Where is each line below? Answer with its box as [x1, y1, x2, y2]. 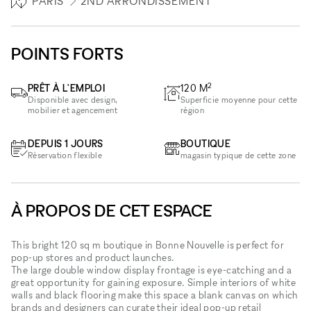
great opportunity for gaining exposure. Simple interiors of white [11, 276, 296, 288]
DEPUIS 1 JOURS [28, 137, 103, 149]
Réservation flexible [28, 149, 103, 160]
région [180, 104, 205, 115]
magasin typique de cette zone [180, 149, 296, 160]
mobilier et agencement [28, 104, 117, 115]
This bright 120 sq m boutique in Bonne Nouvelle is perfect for [11, 238, 285, 251]
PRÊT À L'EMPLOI [28, 81, 106, 94]
